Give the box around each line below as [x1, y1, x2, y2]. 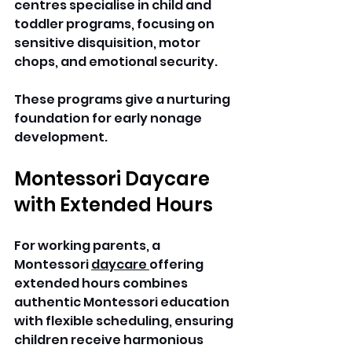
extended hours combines [14, 274, 190, 293]
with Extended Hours [14, 192, 213, 218]
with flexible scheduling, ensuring [14, 312, 236, 331]
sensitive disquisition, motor [14, 34, 203, 53]
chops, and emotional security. [14, 53, 218, 71]
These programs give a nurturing [14, 90, 233, 109]
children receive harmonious [14, 331, 206, 350]
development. [14, 128, 108, 147]
